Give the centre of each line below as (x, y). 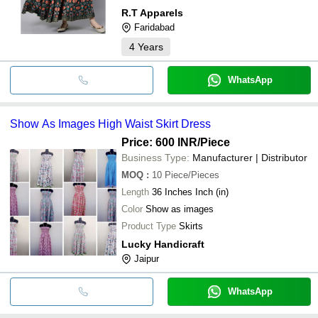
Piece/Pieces (192, 175)
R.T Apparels (152, 12)
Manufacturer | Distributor (250, 157)
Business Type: (155, 157)
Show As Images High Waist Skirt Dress (110, 124)
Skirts (191, 226)
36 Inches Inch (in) (190, 192)
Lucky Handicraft (163, 244)
